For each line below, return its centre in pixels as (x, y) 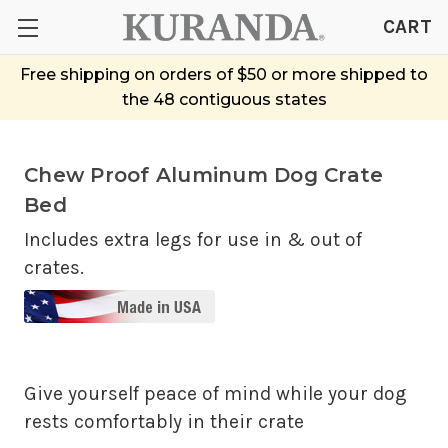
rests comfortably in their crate (164, 421)
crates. (54, 267)
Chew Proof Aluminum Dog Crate (204, 174)
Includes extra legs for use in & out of (193, 239)
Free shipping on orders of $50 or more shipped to (224, 74)
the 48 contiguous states (224, 99)
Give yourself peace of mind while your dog (215, 393)
